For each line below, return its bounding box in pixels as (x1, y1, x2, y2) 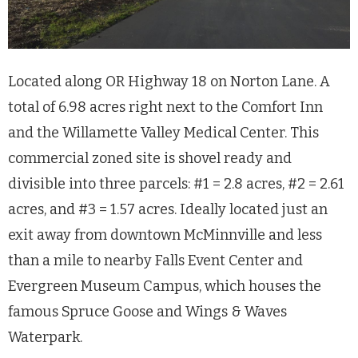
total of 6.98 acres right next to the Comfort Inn (8, 98, 323, 116)
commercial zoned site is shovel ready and (8, 149, 292, 167)
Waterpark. (8, 328, 82, 346)
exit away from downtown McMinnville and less (8, 226, 322, 244)
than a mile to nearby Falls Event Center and (8, 252, 303, 269)
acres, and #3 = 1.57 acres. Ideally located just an (8, 201, 328, 218)
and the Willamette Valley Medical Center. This (8, 124, 319, 141)
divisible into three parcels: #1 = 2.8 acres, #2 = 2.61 (8, 175, 344, 193)
